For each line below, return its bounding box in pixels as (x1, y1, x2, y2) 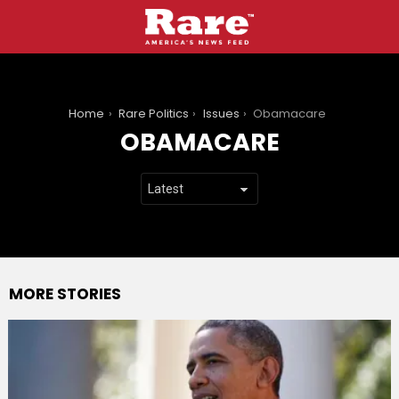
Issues (202, 105, 240, 122)
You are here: (9, 105, 86, 122)
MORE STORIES (9, 283, 121, 305)
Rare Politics (118, 105, 189, 122)
